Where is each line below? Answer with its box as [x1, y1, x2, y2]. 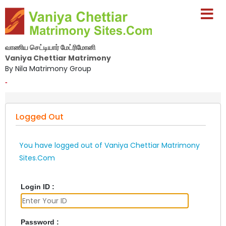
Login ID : [21, 183, 54, 191]
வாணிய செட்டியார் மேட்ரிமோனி [5, 42, 95, 52]
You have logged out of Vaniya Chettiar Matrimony [19, 140, 200, 150]
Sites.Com [19, 153, 55, 163]
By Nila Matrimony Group [5, 64, 91, 74]
